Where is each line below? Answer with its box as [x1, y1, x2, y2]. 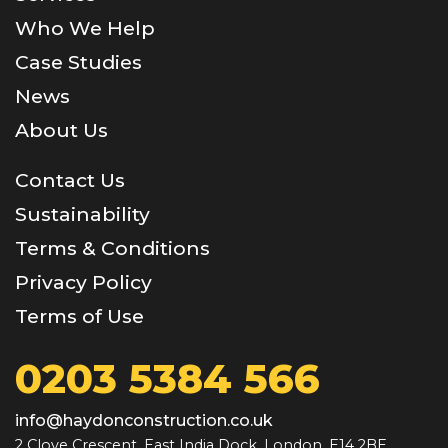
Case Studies [15, 50, 142, 75]
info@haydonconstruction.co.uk [15, 411, 273, 431]
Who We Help [15, 16, 155, 41]
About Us [15, 118, 108, 143]
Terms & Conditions [15, 236, 210, 261]
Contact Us [15, 168, 125, 193]
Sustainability [15, 202, 150, 227]
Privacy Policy [15, 270, 152, 295]
